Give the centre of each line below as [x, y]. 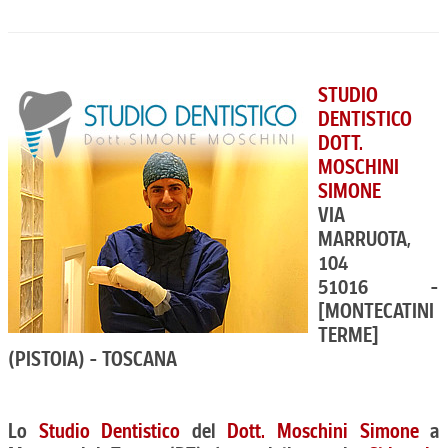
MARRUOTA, [364, 239]
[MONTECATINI [376, 311]
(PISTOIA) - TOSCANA [92, 359]
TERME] [348, 335]
